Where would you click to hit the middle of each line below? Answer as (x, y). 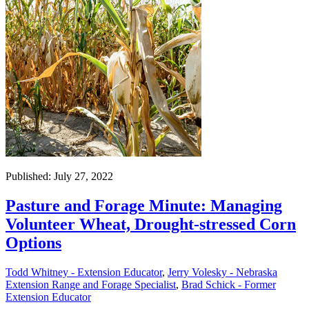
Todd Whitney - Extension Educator (84, 272)
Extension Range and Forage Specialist (91, 285)
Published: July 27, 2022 (59, 177)
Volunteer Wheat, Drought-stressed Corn (151, 225)
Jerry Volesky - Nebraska (222, 272)
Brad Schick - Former (229, 285)
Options (33, 243)
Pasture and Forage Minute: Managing (144, 206)
